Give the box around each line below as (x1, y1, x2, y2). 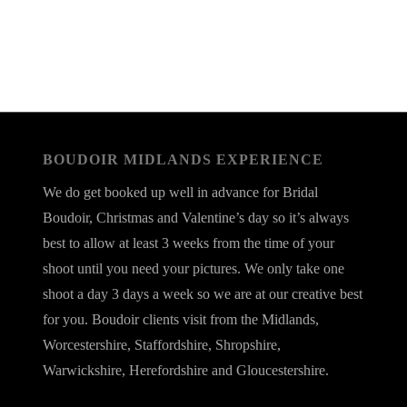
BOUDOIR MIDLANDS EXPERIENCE (42, 152, 323, 168)
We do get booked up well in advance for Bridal (42, 184, 318, 200)
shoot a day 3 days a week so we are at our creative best (42, 285, 362, 302)
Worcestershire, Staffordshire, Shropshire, (42, 336, 281, 352)
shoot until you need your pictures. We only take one (42, 260, 344, 276)
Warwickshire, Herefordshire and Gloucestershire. (42, 362, 329, 378)
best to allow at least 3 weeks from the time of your (42, 234, 334, 251)
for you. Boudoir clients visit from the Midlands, (42, 311, 319, 327)
